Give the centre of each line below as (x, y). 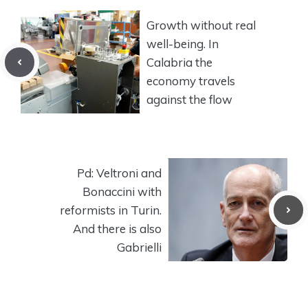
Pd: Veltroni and (119, 173)
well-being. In (183, 43)
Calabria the (179, 62)
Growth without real (201, 25)
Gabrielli (139, 247)
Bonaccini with (122, 191)
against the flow (189, 99)
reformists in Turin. (111, 210)
